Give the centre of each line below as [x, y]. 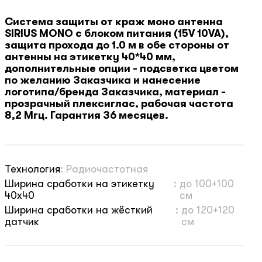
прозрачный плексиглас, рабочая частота [119, 104]
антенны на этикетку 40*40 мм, [90, 57]
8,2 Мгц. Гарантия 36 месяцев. [87, 116]
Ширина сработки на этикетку [80, 184]
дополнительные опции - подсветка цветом [122, 69]
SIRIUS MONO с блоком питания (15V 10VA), [117, 34]
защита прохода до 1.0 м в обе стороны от [117, 45]
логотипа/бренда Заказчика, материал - [115, 92]
